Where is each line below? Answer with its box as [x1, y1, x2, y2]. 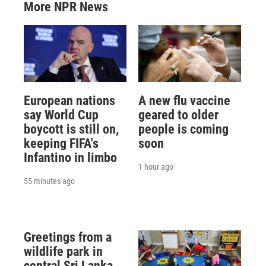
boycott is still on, [24, 122, 119, 137]
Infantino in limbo [24, 150, 117, 166]
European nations [24, 93, 115, 109]
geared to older [138, 107, 218, 123]
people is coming [138, 122, 229, 137]
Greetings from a [24, 230, 112, 245]
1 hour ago [138, 162, 173, 172]
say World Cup [24, 107, 99, 123]
